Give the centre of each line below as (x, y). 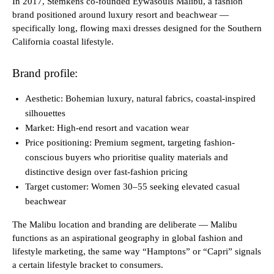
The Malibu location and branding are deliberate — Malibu (125, 225)
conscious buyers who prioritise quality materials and (127, 157)
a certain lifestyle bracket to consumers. (88, 265)
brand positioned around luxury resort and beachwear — (120, 15)
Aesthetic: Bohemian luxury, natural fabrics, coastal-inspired (140, 99)
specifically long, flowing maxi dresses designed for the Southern (137, 28)
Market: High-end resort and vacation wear (107, 128)
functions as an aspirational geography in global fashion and (128, 238)
